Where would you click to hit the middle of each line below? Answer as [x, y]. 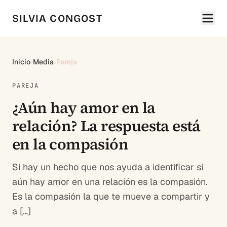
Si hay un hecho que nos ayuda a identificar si [108, 167]
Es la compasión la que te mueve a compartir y [111, 196]
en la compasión [70, 144]
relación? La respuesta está [106, 126]
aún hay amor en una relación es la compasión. [110, 182]
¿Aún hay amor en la [84, 108]
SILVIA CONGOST [57, 18]
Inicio [21, 62]
